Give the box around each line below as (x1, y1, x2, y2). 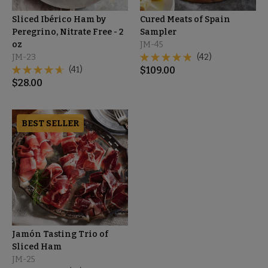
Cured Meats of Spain (140, 14, 230, 25)
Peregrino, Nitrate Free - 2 (12, 26, 123, 37)
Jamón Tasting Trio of (12, 229, 108, 239)
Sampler (140, 26, 176, 37)
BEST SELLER (22, 117, 79, 129)
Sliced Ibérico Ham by (12, 14, 106, 25)
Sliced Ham (12, 241, 62, 252)
